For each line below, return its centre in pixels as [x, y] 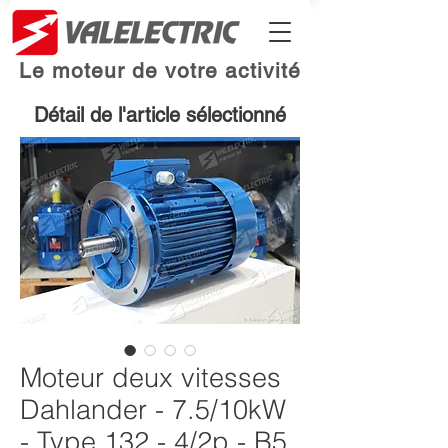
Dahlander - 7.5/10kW [153, 409]
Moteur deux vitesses [150, 377]
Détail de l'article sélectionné [160, 115]
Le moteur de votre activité [160, 70]
